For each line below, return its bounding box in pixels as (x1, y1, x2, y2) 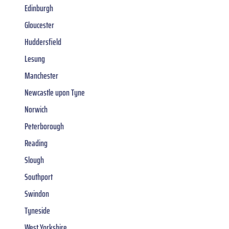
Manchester (25, 68, 58, 83)
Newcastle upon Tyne (25, 85, 85, 100)
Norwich (25, 102, 48, 117)
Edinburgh (25, 1, 53, 16)
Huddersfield (25, 35, 61, 50)
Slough (25, 153, 44, 168)
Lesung (25, 52, 45, 66)
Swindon (25, 187, 49, 201)
